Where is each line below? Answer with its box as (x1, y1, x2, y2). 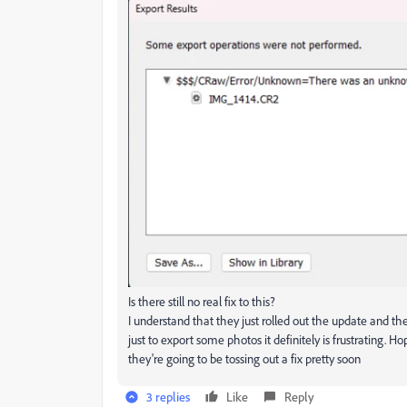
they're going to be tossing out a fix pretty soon (128, 351, 361, 367)
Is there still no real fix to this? (128, 293, 275, 310)
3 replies (146, 389, 190, 405)
